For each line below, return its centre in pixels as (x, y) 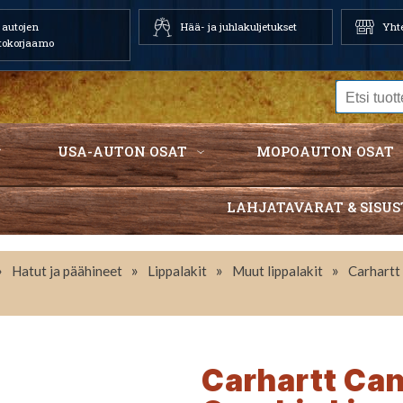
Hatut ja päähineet (67, 271)
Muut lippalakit (278, 271)
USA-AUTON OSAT (122, 151)
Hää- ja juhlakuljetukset (238, 27)
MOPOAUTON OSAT (326, 151)
